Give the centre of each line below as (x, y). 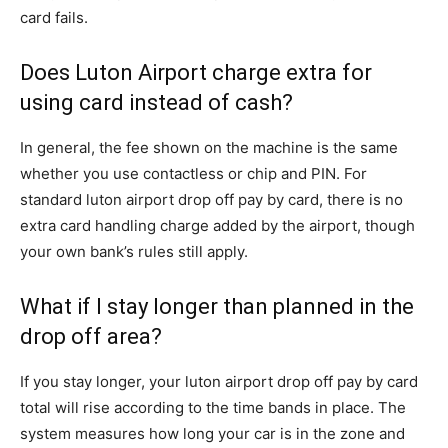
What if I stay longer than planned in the (217, 306)
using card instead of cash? (156, 102)
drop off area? (91, 336)
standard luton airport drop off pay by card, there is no (211, 199)
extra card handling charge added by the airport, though (217, 225)
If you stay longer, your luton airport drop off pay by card (219, 381)
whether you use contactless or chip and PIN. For (193, 173)
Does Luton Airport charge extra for (196, 72)
